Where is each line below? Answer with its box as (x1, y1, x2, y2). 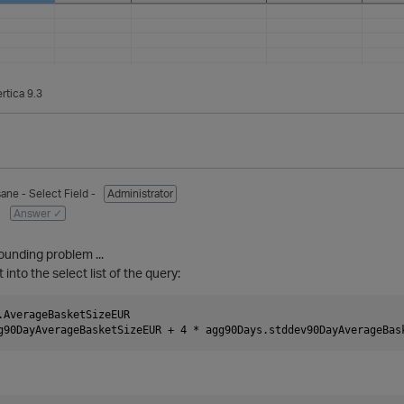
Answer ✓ (14, 207, 62, 221)
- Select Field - (22, 187, 98, 201)
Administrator (107, 187, 173, 201)
